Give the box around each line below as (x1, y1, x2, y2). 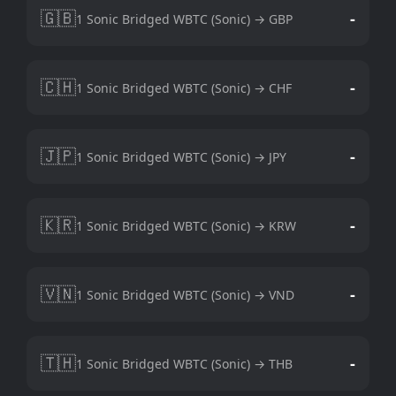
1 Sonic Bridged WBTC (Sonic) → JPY (76, 148, 286, 165)
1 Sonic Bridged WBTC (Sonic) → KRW (76, 217, 296, 234)
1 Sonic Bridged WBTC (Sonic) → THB (76, 354, 293, 372)
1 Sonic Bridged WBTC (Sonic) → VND (76, 286, 294, 303)
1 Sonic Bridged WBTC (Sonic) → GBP (76, 10, 293, 27)
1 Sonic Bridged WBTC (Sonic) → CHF (76, 79, 292, 96)
